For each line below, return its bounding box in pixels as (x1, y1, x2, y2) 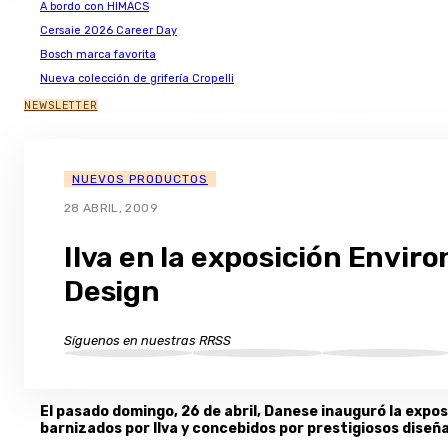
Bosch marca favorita (40, 48, 156, 62)
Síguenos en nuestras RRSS (64, 332, 231, 348)
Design (64, 274, 160, 308)
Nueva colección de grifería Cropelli (40, 72, 234, 86)
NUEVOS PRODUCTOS (72, 172, 208, 187)
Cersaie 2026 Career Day (40, 24, 177, 38)
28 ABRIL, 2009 (64, 201, 158, 216)
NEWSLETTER (24, 99, 98, 113)
